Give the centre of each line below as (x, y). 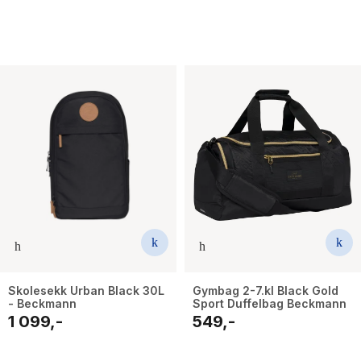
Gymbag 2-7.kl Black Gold (266, 290)
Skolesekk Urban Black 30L (86, 290)
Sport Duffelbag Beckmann (270, 303)
